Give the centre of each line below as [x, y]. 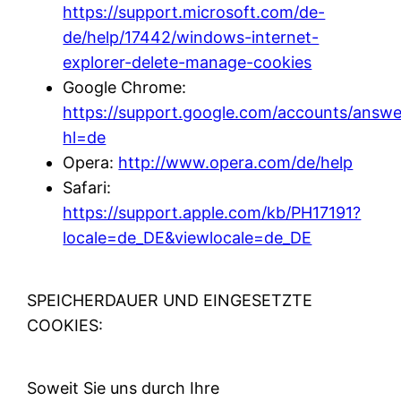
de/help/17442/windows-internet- [191, 38]
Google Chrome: [125, 88]
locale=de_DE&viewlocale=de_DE [188, 238]
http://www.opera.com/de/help [236, 163]
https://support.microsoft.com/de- [194, 13]
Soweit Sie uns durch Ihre [124, 388]
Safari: [87, 188]
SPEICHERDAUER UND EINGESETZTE [170, 301]
